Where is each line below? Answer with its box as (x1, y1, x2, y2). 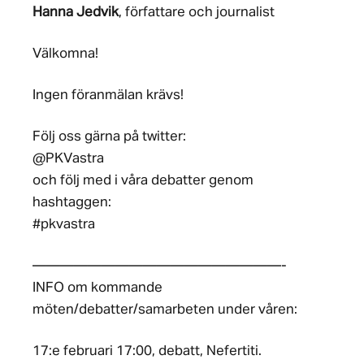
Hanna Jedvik (32, 6, 119, 19)
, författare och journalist (119, 6, 275, 19)
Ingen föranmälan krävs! (32, 89, 184, 102)
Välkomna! (32, 47, 98, 61)
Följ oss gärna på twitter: (32, 130, 186, 144)
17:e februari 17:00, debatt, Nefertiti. (32, 344, 262, 358)
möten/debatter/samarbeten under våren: (32, 303, 297, 317)
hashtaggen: (32, 196, 111, 210)
